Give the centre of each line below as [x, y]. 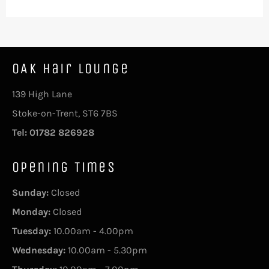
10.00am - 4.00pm [92, 231]
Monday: [31, 211]
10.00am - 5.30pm [106, 250]
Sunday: [30, 192]
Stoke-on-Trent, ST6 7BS [65, 113]
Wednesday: [39, 250]
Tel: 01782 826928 [53, 132]
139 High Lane [42, 94]
